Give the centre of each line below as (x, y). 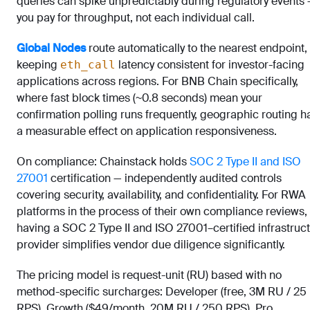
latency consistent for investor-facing (210, 65)
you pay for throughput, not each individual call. (136, 18)
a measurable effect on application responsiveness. (147, 131)
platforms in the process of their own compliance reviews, (162, 211)
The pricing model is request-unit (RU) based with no (149, 275)
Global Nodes (51, 48)
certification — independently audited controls (165, 178)
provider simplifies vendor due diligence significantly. (151, 245)
